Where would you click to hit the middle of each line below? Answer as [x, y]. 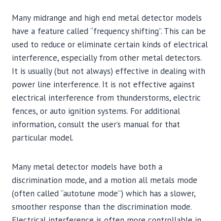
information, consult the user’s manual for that [96, 124]
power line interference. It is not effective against [103, 84]
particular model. [43, 138]
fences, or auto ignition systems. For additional [96, 111]
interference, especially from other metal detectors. [107, 58]
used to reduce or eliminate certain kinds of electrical [110, 44]
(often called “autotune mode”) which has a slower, [104, 193]
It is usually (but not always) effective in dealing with [109, 71]
